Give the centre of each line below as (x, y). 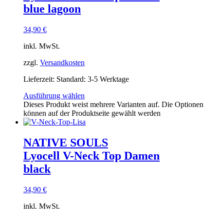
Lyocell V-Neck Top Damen (91, 156)
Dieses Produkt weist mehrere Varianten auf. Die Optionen (113, 105)
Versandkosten (62, 63)
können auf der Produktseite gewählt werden (92, 113)
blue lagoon (52, 9)
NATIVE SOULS (66, 143)
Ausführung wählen (54, 96)
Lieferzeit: (40, 79)
